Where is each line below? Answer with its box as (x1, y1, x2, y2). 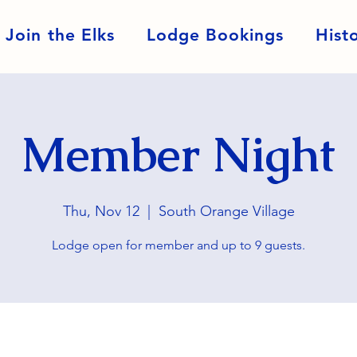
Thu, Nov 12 (62, 202, 139, 220)
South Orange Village (158, 202, 295, 220)
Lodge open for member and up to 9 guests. (52, 237, 305, 253)
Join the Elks (6, 25, 115, 45)
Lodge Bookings (146, 25, 284, 45)
